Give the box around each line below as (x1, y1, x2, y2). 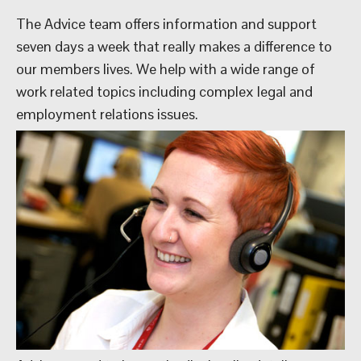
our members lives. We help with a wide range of (16, 60, 315, 78)
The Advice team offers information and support (16, 15, 317, 33)
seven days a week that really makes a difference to (16, 37, 332, 56)
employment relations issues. (16, 105, 201, 123)
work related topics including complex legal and (16, 82, 313, 101)
